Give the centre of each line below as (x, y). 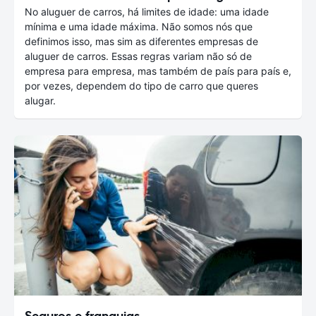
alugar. (40, 101)
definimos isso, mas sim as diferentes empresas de (141, 42)
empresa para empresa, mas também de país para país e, (158, 71)
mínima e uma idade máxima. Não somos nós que (139, 27)
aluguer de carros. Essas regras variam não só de (138, 56)
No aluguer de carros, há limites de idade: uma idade (147, 12)
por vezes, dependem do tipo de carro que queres (141, 86)
